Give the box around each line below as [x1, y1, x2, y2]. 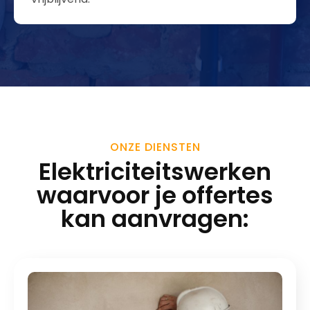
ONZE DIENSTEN [109, 139, 201, 155]
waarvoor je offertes [37, 179, 273, 212]
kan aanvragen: [61, 202, 249, 235]
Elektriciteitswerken [39, 155, 271, 188]
